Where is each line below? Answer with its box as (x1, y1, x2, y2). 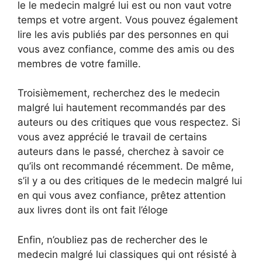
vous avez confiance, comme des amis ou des (18, 43, 235, 55)
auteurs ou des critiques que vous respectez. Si (18, 116, 240, 128)
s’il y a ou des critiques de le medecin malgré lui (18, 175, 242, 187)
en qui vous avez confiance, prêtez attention (18, 189, 226, 201)
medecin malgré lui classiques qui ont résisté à (18, 248, 237, 260)
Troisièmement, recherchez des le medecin (18, 87, 220, 99)
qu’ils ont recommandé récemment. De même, (18, 160, 234, 172)
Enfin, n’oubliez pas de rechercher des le (18, 233, 208, 246)
